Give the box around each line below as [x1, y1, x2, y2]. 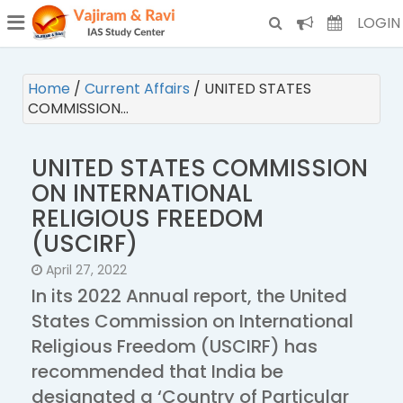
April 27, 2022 [42, 261, 127, 279]
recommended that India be [31, 359, 283, 384]
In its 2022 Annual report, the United [31, 283, 347, 309]
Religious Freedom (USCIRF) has [31, 334, 318, 359]
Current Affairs [85, 78, 193, 99]
